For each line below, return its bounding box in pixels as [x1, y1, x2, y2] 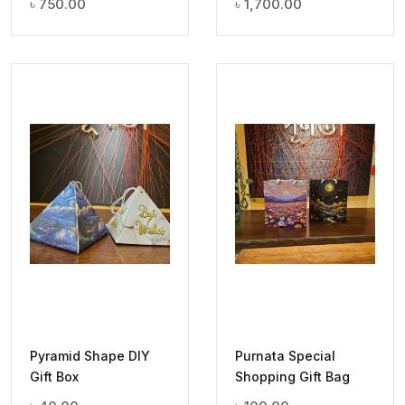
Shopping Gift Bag [235, 368, 350, 384]
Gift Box [30, 368, 79, 384]
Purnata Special [235, 347, 335, 363]
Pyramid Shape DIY [30, 347, 150, 363]
